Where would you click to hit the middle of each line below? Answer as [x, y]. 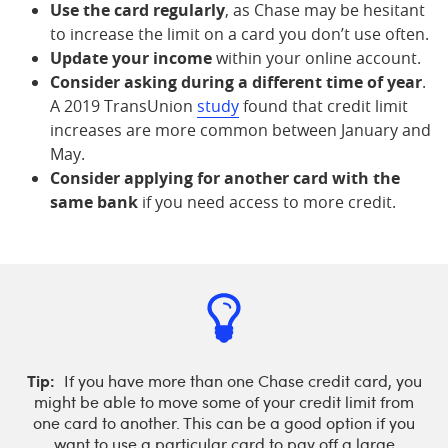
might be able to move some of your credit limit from [224, 402]
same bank [94, 202]
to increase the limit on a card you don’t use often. [239, 34]
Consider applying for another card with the [225, 178]
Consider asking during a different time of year [236, 82]
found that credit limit [323, 106]
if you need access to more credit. [267, 202]
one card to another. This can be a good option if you [224, 423]
